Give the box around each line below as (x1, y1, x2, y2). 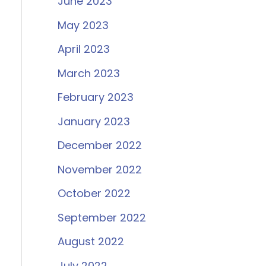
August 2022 (57, 234, 124, 249)
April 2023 (57, 42, 110, 57)
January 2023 (57, 113, 130, 129)
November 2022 (57, 161, 142, 177)
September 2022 (57, 210, 146, 225)
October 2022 (57, 186, 131, 201)
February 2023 (57, 90, 134, 105)
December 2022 (57, 138, 142, 153)
